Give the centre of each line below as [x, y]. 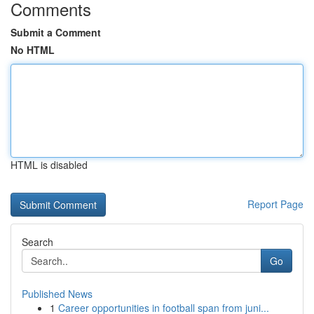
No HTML [33, 50]
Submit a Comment [56, 32]
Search [37, 242]
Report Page [275, 204]
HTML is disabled [49, 165]
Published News [57, 294]
